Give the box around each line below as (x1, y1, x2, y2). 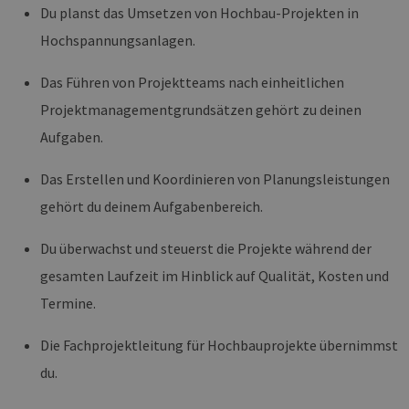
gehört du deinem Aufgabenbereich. (40, 196, 263, 215)
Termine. (40, 293, 96, 312)
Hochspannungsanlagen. (40, 30, 195, 49)
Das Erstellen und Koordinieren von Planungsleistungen (40, 169, 390, 188)
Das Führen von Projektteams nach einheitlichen (40, 72, 344, 91)
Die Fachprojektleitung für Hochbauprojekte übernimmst (40, 335, 398, 354)
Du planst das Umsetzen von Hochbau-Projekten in (40, 3, 359, 22)
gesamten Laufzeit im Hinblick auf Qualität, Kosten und (40, 266, 389, 285)
